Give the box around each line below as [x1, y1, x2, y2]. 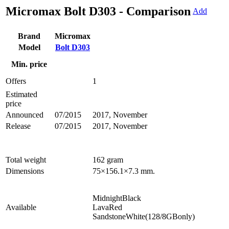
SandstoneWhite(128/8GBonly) [93, 212, 195, 221]
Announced [6, 110, 43, 120]
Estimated [6, 90, 37, 99]
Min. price [11, 60, 47, 69]
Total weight [6, 155, 46, 165]
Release [6, 122, 31, 131]
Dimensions [6, 167, 44, 176]
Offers [6, 77, 26, 86]
